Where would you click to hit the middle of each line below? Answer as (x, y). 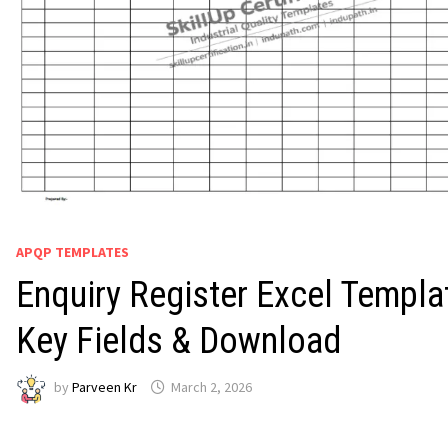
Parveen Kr (104, 387)
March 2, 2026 (211, 387)
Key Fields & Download (178, 340)
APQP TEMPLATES (72, 251)
